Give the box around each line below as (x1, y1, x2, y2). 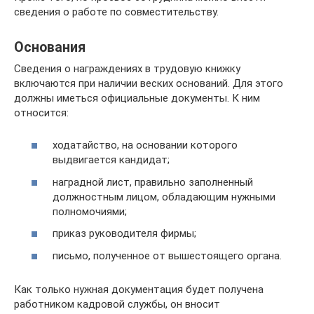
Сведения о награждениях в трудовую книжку (14, 62, 240, 75)
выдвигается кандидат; (53, 153, 170, 166)
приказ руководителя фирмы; (53, 227, 196, 240)
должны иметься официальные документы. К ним (14, 91, 260, 104)
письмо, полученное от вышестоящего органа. (53, 249, 282, 262)
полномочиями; (53, 205, 127, 218)
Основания (14, 39, 86, 55)
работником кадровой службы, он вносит (14, 297, 220, 310)
